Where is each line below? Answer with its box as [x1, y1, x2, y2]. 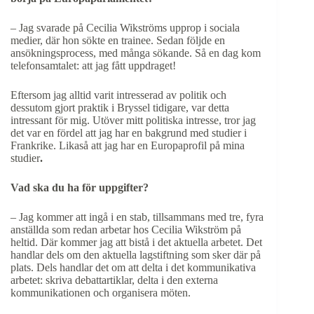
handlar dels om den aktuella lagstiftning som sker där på [11, 248, 261, 261]
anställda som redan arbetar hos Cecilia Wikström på [11, 223, 241, 235]
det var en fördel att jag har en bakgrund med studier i [11, 126, 247, 139]
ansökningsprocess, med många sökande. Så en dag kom [11, 46, 261, 59]
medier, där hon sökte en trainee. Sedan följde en [11, 34, 225, 46]
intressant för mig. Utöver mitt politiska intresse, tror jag [11, 114, 256, 126]
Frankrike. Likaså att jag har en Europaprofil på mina [11, 139, 245, 151]
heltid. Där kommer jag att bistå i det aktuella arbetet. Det [11, 235, 262, 248]
